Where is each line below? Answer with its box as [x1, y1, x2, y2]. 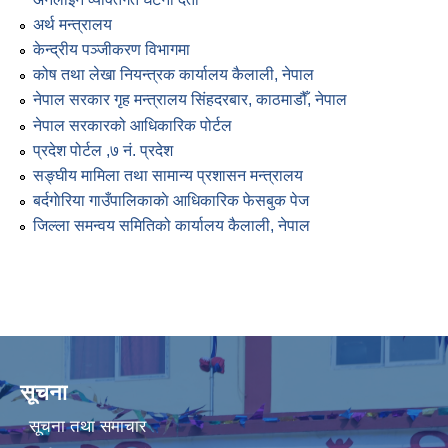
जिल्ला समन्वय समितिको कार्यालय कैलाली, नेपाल [33, 217, 310, 235]
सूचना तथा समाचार [28, 416, 146, 436]
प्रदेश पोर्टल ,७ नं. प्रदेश [33, 141, 173, 159]
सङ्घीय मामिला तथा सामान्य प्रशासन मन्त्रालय [33, 166, 303, 184]
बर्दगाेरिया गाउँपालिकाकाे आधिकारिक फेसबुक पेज [33, 192, 309, 210]
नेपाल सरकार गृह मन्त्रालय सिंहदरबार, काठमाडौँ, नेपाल [33, 91, 347, 109]
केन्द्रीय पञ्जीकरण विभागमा [33, 40, 190, 58]
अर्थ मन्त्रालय [33, 15, 112, 33]
